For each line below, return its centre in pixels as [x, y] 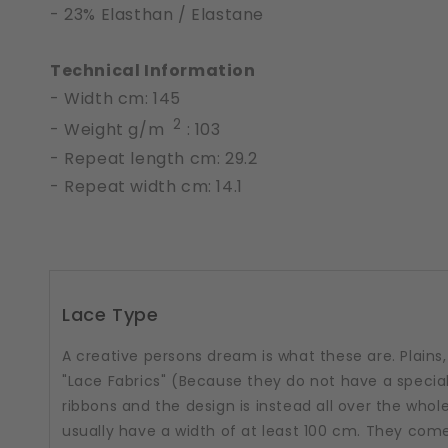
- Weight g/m [109, 130]
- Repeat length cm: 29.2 [156, 158]
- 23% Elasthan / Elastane [157, 15]
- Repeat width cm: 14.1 [146, 186]
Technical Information [153, 71]
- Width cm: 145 [115, 99]
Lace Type [110, 315]
